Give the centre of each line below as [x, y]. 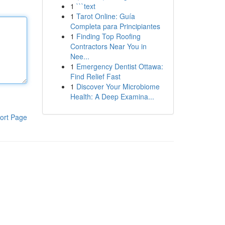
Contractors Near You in [108, 46]
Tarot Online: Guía [105, 16]
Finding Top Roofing [108, 36]
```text [86, 6]
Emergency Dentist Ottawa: [120, 66]
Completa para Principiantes [115, 26]
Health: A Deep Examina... [112, 96]
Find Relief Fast [95, 76]
